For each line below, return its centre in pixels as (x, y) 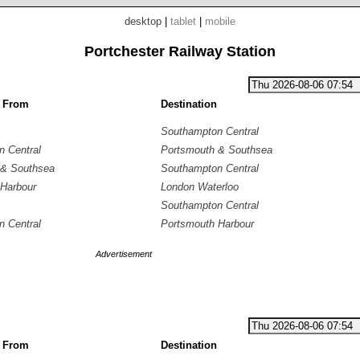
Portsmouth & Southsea (217, 150)
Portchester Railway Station (180, 51)
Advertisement (124, 254)
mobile (220, 21)
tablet (183, 21)
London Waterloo (200, 187)
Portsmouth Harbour (207, 224)
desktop (143, 21)
